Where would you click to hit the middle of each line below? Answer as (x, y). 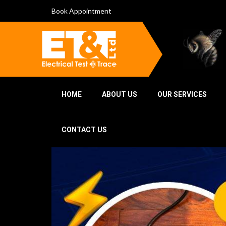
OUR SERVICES (182, 94)
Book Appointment (81, 11)
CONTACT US (84, 130)
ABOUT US (120, 94)
